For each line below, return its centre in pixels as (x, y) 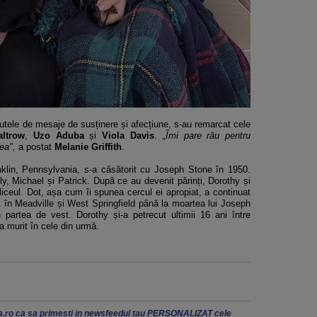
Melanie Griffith (88, 146)
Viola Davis (128, 135)
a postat (35, 146)
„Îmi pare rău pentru (207, 135)
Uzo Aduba (58, 135)
